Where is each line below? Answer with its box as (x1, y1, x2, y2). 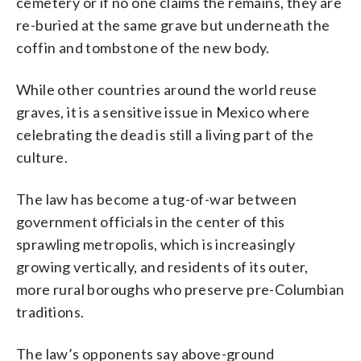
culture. (16, 147, 68, 166)
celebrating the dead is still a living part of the (16, 125, 313, 143)
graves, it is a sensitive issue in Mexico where (16, 102, 310, 121)
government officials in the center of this (16, 212, 285, 230)
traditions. (16, 302, 85, 321)
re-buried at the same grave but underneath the (16, 15, 330, 34)
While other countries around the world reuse (16, 80, 317, 98)
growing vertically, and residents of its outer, (16, 257, 309, 276)
